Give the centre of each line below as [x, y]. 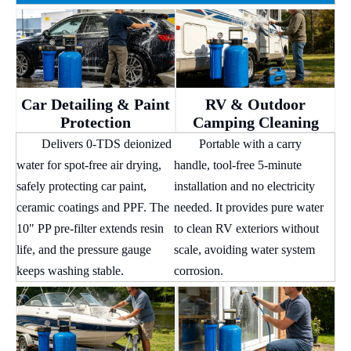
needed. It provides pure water [249, 207]
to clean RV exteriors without [246, 228]
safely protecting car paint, [81, 186]
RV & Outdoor [255, 104]
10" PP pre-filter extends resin [90, 228]
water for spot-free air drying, [89, 165]
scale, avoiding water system [244, 250]
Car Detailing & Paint [96, 104]
